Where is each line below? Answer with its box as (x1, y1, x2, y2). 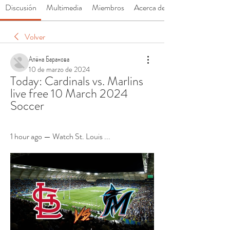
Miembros (91, 2, 124, 14)
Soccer (10, 97, 44, 115)
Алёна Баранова (29, 53, 69, 65)
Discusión (5, 2, 36, 14)
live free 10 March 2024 (10, 85, 128, 103)
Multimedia (46, 2, 82, 14)
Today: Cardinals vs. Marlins (10, 72, 143, 90)
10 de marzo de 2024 (29, 64, 90, 75)
